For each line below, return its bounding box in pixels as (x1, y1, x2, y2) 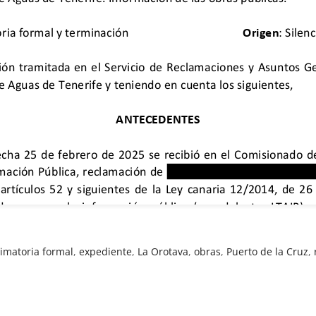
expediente (79, 244, 133, 258)
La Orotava (138, 244, 189, 258)
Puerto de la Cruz (226, 244, 309, 258)
